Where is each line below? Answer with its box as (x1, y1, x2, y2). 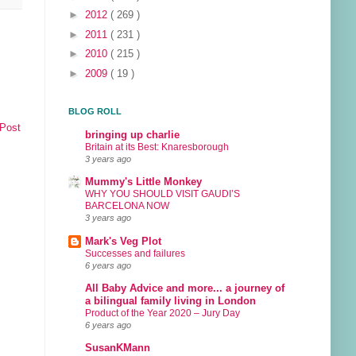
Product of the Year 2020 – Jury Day (85, 307, 240, 319)
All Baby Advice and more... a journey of (85, 282, 284, 294)
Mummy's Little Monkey (85, 176, 202, 188)
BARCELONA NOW (85, 200, 169, 212)
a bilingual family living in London (85, 295, 256, 307)
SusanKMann (85, 342, 150, 354)
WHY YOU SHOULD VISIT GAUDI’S (85, 188, 240, 200)
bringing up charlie (85, 129, 180, 141)
